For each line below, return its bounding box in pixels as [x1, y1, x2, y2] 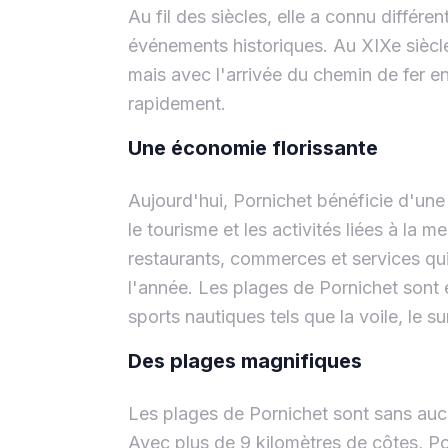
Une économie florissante [128, 136, 378, 160]
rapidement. [128, 93, 226, 114]
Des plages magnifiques [128, 349, 362, 373]
